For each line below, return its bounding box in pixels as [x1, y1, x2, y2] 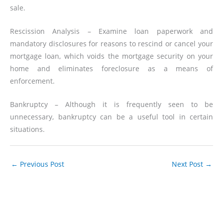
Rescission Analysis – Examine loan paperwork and [10, 26, 213, 36]
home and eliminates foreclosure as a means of [10, 64, 213, 74]
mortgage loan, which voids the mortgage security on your [10, 51, 213, 61]
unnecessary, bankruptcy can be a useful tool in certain [10, 111, 213, 121]
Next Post [172, 159, 205, 169]
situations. [10, 124, 45, 134]
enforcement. [10, 76, 55, 86]
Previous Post [18, 159, 64, 169]
